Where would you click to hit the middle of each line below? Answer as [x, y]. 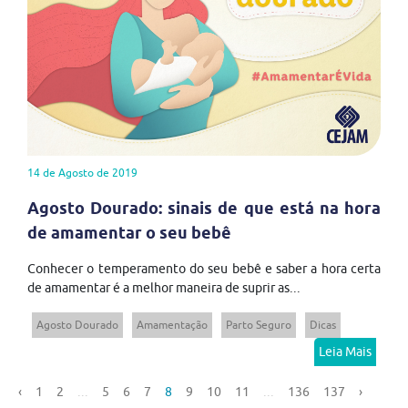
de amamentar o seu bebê [129, 233]
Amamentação [172, 325]
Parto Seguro [259, 325]
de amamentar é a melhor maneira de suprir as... [164, 288]
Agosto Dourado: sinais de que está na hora [204, 209]
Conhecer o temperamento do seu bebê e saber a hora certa [204, 269]
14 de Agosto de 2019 [82, 173]
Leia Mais [345, 352]
